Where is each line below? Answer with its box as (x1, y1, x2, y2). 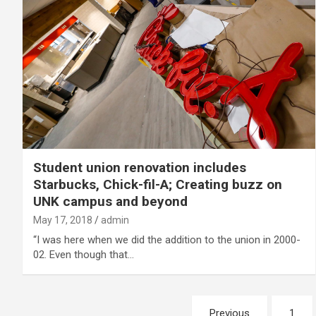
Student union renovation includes (33, 159, 246, 176)
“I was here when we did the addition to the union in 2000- (33, 233, 300, 247)
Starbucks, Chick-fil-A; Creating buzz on (33, 176, 282, 193)
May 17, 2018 (33, 214, 92, 226)
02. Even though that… (33, 248, 134, 262)
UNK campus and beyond (33, 193, 188, 210)
